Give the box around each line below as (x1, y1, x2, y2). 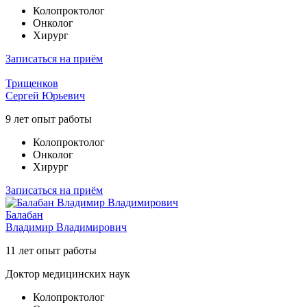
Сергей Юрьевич (5, 90, 85, 102)
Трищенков (5, 77, 58, 90)
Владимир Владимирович (5, 221, 127, 234)
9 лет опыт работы (5, 113, 92, 125)
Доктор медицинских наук (5, 268, 130, 280)
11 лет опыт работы (5, 245, 97, 257)
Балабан (5, 209, 43, 221)
